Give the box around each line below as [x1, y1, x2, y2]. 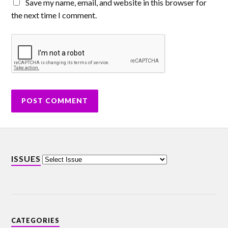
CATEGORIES [11, 216, 60, 225]
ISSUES [11, 154, 41, 164]
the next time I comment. [11, 10, 97, 20]
